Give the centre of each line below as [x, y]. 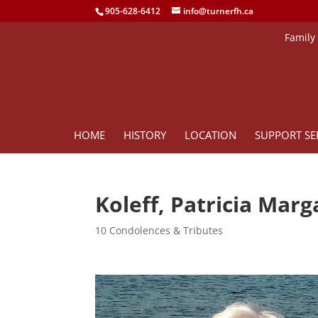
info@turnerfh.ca [219, 11]
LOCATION [210, 135]
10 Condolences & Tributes [159, 230]
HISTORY [144, 135]
